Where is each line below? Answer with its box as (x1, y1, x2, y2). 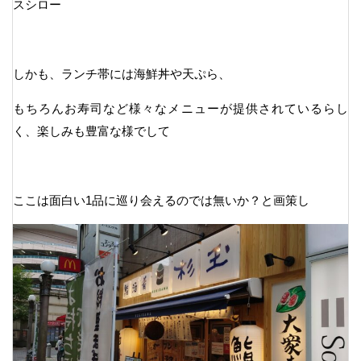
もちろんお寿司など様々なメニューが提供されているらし (13, 101, 348, 115)
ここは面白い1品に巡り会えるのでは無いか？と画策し (13, 193, 309, 207)
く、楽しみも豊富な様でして (13, 123, 170, 138)
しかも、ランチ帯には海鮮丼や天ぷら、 (13, 66, 230, 81)
